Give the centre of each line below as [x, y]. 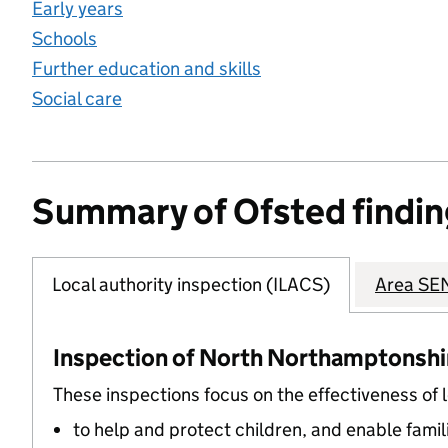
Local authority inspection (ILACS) [191, 284]
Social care [77, 98]
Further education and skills [146, 68]
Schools [64, 38]
